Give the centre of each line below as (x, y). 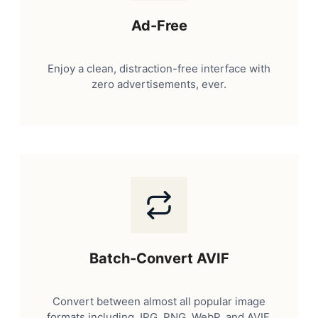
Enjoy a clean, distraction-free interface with (159, 68)
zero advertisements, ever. (159, 84)
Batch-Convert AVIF (159, 258)
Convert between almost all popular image (159, 301)
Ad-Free (159, 25)
